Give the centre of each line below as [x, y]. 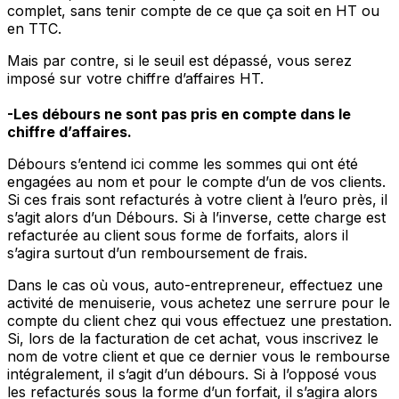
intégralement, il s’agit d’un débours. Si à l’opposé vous [192, 375]
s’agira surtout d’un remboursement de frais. [157, 253]
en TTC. [34, 29]
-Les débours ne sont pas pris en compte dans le [179, 114]
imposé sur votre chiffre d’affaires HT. [135, 79]
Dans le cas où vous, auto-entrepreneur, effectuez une [195, 285]
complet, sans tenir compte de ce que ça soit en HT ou [193, 11]
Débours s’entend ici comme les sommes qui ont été [183, 164]
